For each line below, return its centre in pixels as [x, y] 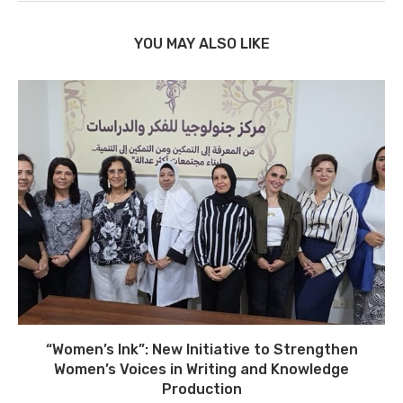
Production [201, 389]
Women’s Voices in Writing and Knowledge [201, 369]
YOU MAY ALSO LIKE [201, 43]
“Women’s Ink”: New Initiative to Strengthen [201, 349]
